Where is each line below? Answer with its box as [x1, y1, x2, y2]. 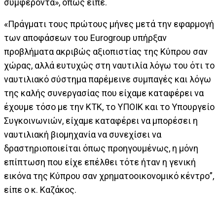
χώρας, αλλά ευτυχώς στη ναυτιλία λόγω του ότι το [4, 60, 215, 71]
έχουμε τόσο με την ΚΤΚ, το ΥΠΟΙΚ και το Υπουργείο [4, 102, 215, 112]
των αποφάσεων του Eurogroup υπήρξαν [4, 33, 167, 43]
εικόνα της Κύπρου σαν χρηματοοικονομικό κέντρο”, [4, 171, 214, 181]
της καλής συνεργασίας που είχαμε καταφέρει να [4, 88, 204, 98]
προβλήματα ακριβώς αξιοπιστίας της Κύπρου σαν [4, 46, 208, 57]
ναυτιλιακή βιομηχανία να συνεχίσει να [4, 129, 161, 140]
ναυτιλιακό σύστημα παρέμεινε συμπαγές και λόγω [4, 74, 211, 84]
